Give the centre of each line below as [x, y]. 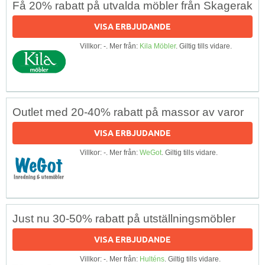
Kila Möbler [158, 46]
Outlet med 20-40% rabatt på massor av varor [128, 112]
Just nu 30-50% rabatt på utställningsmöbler [124, 218]
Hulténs [152, 259]
